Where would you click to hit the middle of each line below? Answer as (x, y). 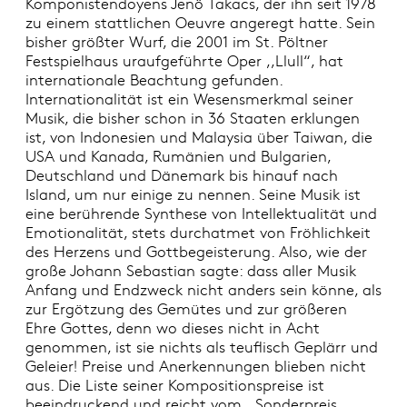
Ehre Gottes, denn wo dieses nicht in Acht (172, 328)
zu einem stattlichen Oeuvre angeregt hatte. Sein (200, 23)
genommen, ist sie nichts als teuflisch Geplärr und (201, 347)
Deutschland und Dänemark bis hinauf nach (181, 175)
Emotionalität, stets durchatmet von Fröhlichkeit (198, 233)
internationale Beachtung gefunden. (154, 80)
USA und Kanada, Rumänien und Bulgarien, (178, 156)
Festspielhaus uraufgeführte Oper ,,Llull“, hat (184, 61)
